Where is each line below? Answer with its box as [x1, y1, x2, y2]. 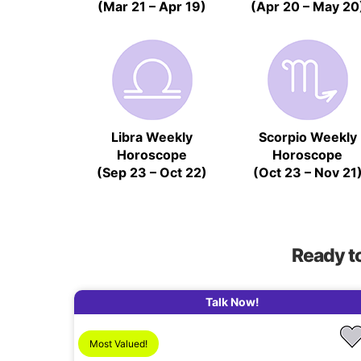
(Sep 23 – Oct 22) [97, 164, 208, 180]
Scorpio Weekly [258, 128, 357, 145]
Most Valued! [89, 337, 148, 350]
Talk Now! [205, 294, 260, 309]
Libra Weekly [111, 128, 193, 145]
